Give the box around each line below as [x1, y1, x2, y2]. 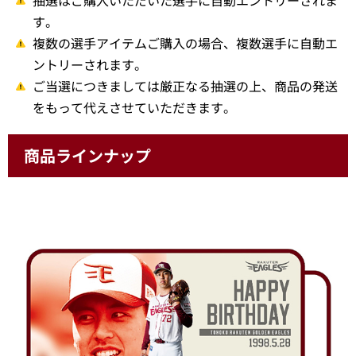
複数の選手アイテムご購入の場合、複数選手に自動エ [32, 33, 338, 52]
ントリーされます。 [32, 54, 147, 74]
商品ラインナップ [24, 143, 151, 167]
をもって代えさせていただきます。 [32, 97, 236, 117]
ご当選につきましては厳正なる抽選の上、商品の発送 [32, 75, 338, 95]
